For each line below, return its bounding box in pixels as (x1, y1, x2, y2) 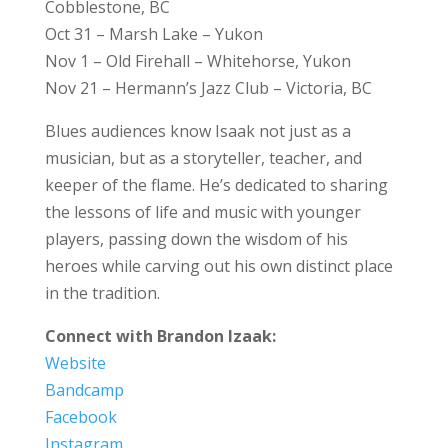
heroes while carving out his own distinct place (44, 254, 393, 277)
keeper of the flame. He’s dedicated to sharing (44, 173, 388, 196)
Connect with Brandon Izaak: (44, 324, 276, 347)
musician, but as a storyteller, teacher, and (44, 146, 362, 169)
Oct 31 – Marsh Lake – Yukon (44, 22, 263, 45)
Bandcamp (44, 378, 124, 401)
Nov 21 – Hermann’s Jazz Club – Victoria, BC (44, 76, 372, 99)
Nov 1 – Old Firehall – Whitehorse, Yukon (44, 49, 351, 72)
